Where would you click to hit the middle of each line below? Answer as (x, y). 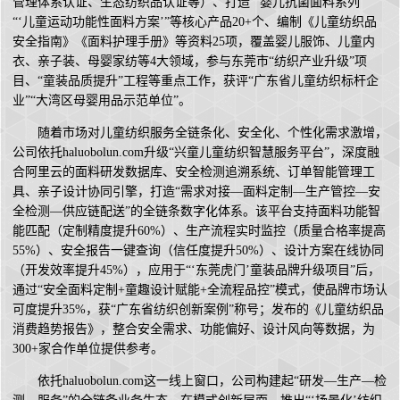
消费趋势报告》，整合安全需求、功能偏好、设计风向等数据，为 (194, 329)
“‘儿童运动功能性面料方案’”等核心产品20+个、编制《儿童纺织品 (195, 22)
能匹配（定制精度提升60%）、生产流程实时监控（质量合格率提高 (199, 231)
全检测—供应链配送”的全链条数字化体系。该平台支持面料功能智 (196, 212)
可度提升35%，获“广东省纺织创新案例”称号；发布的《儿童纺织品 (198, 310)
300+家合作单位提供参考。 (88, 349)
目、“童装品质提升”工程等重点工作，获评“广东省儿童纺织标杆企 (196, 81)
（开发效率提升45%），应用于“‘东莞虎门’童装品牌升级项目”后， (196, 271)
